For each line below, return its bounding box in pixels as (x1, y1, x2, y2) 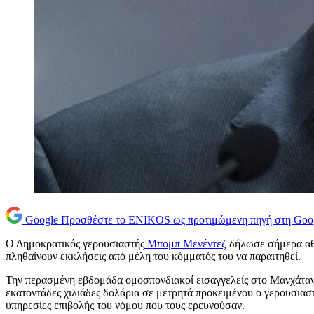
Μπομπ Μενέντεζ (144, 238, 226, 250)
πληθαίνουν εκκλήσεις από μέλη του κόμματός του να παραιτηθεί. (6, 250, 301, 263)
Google (25, 214, 58, 226)
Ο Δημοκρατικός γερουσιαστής (6, 238, 144, 250)
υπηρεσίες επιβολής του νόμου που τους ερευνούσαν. (6, 299, 245, 312)
